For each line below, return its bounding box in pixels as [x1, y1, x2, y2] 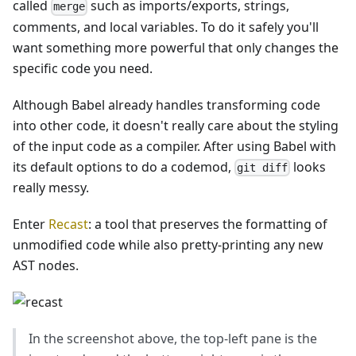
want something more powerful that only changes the [13, 38, 339, 56]
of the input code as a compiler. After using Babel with [13, 137, 336, 155]
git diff [237, 161, 288, 174]
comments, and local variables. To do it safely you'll [13, 17, 319, 36]
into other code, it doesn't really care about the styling [13, 116, 339, 134]
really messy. [13, 178, 89, 196]
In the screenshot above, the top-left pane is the [29, 329, 317, 347]
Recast [48, 215, 88, 233]
